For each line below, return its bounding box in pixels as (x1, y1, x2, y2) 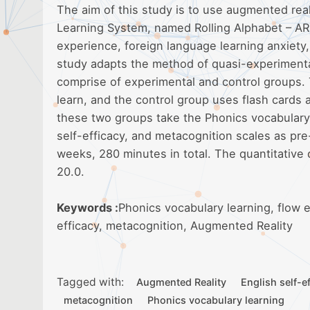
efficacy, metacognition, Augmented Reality (57, 218, 293, 232)
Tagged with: (57, 275, 124, 289)
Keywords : (57, 200, 118, 215)
